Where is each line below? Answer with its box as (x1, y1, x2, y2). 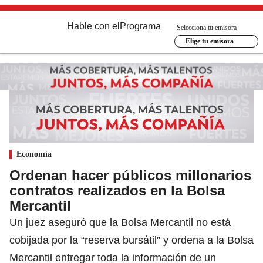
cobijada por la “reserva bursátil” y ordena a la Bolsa (9, 234, 254, 246)
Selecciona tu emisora (177, 23, 237, 32)
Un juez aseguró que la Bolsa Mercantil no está (9, 216, 231, 228)
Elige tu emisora (185, 37, 234, 45)
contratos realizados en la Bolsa (9, 182, 225, 198)
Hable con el (67, 21, 120, 31)
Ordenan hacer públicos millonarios (9, 167, 251, 183)
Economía (16, 149, 52, 159)
